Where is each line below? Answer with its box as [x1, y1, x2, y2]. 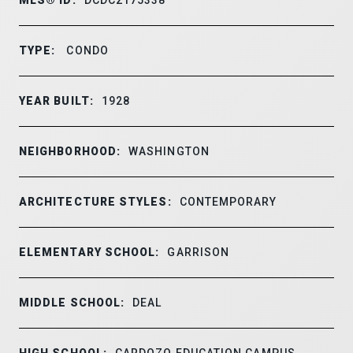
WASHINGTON [128, 144, 210, 158]
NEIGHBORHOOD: [19, 144, 121, 158]
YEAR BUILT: [19, 94, 94, 107]
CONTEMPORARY [179, 195, 277, 208]
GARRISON [167, 245, 230, 258]
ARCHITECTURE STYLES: [19, 195, 172, 208]
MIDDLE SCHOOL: [19, 295, 125, 309]
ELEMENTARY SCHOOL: [19, 245, 160, 258]
